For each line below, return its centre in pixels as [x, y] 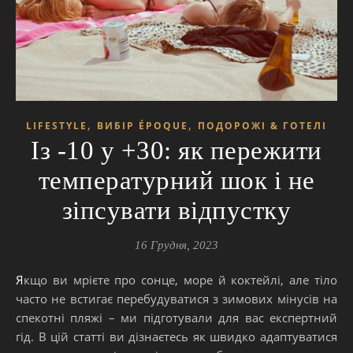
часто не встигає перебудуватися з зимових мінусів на [176, 299]
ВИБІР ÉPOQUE [143, 126]
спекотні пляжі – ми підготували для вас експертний [176, 318]
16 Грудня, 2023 [176, 245]
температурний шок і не [176, 181]
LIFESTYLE [57, 126]
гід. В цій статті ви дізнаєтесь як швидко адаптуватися [176, 337]
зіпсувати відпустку [176, 211]
